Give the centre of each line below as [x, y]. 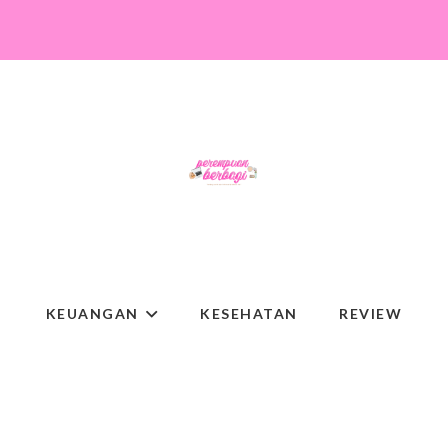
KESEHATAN [249, 313]
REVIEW [371, 313]
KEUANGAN [92, 313]
